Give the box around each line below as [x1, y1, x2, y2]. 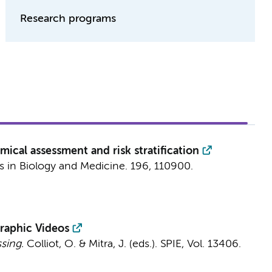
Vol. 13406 [186, 239, 239, 250]
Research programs [20, 13, 117, 24]
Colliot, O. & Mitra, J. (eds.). [23, 239, 160, 250]
